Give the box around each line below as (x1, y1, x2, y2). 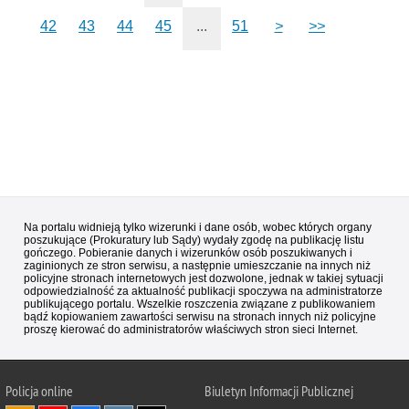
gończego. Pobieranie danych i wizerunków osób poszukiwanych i (24, 246, 352, 260)
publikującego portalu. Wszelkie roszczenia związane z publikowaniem (24, 298, 375, 311)
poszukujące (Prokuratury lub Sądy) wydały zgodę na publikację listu (24, 234, 364, 247)
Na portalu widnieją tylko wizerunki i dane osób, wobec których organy (24, 221, 372, 235)
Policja (5, 382, 41, 401)
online (41, 382, 73, 401)
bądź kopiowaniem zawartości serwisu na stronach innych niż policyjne (24, 310, 376, 324)
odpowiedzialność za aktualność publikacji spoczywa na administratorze (24, 285, 383, 299)
